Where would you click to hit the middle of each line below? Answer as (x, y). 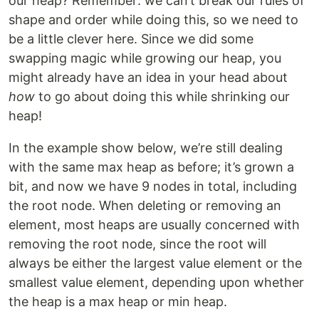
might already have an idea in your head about (148, 78)
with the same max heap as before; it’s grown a (151, 167)
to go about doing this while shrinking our (162, 97)
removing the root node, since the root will (137, 244)
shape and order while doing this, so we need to (153, 20)
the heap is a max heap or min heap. (118, 302)
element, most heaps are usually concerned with (154, 225)
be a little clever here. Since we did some (131, 39)
